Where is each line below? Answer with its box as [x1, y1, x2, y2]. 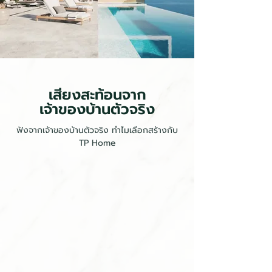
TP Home [78, 137, 116, 149]
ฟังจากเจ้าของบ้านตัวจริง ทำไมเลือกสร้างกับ [16, 124, 178, 137]
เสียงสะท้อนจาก [48, 84, 146, 106]
